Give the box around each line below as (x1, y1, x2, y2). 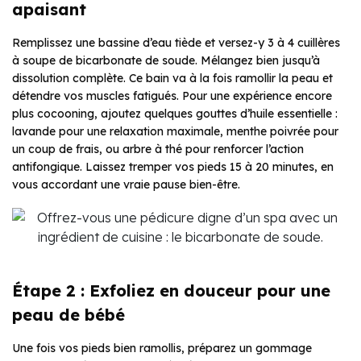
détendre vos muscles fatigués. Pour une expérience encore (12, 89, 332, 104)
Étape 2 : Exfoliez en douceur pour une (12, 280, 330, 301)
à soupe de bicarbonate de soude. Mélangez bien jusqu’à (12, 53, 320, 68)
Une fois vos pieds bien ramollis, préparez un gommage (12, 341, 312, 356)
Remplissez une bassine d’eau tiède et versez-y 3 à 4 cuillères (12, 35, 340, 51)
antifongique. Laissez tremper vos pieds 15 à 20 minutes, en (12, 160, 334, 175)
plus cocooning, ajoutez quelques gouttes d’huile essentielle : (12, 106, 338, 122)
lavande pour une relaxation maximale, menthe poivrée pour (12, 124, 338, 139)
